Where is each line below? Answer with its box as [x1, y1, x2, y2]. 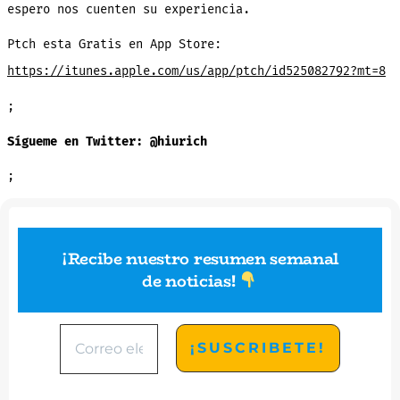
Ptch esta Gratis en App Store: [6, 37, 221, 53]
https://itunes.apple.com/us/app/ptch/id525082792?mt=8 [6, 63, 386, 79]
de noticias [142, 268, 231, 294]
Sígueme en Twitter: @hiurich [6, 133, 207, 149]
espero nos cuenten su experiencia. [6, 2, 250, 18]
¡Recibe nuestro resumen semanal [61, 246, 339, 271]
